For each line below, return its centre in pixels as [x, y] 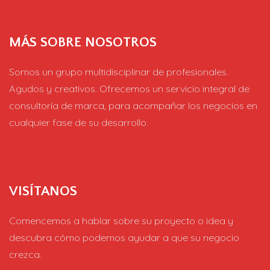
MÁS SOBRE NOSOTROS [83, 42]
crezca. [25, 254]
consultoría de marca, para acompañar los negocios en [133, 105]
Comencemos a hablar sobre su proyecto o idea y [121, 220]
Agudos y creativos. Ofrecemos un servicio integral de [129, 88]
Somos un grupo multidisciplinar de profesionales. [119, 71]
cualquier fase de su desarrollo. [79, 122]
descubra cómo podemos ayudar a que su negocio [124, 237]
